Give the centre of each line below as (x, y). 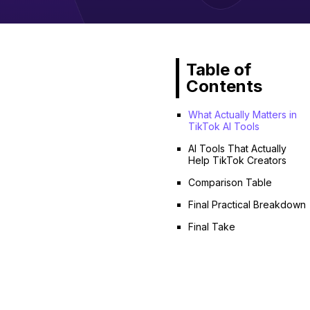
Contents (224, 86)
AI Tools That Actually (237, 149)
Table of (218, 70)
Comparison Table (230, 183)
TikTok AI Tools (224, 127)
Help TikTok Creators (237, 161)
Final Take (211, 227)
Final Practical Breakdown (247, 205)
